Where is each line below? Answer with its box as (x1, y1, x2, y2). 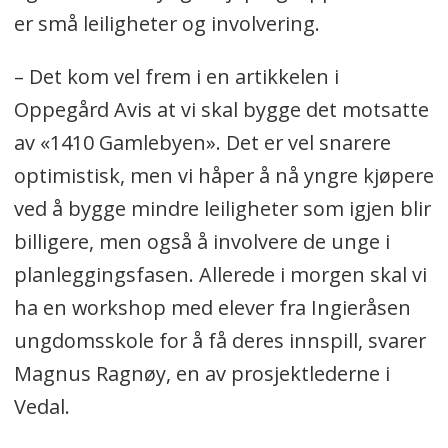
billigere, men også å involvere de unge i (13, 227, 390, 255)
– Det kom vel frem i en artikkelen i (13, 62, 339, 90)
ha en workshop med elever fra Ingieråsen (13, 293, 411, 321)
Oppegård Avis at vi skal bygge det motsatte (13, 95, 429, 123)
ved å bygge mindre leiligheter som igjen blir (13, 194, 431, 222)
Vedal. (13, 392, 75, 420)
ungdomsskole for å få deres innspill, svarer (13, 326, 426, 354)
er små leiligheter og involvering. (13, 10, 325, 38)
